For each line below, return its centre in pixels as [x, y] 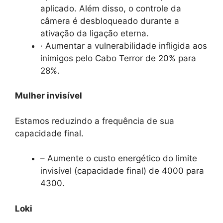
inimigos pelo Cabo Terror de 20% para [118, 58]
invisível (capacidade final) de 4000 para [122, 171]
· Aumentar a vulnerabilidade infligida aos [124, 46]
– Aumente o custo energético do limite [119, 159]
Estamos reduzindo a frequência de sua [95, 121]
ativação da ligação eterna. [95, 33]
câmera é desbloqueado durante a [110, 21]
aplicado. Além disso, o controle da [111, 8]
